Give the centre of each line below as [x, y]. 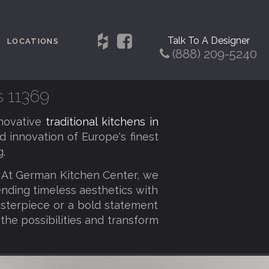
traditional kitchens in [102, 122]
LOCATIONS [33, 41]
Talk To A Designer [208, 41]
